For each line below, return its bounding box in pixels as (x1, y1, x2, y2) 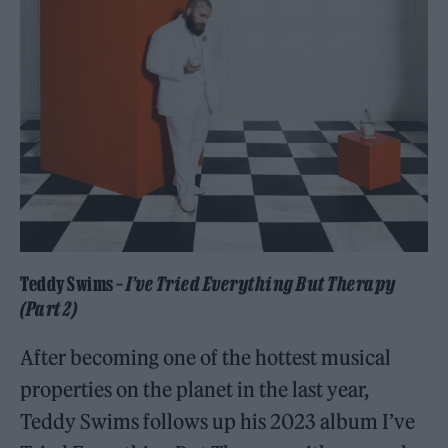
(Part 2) (20, 297, 77, 320)
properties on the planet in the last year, (20, 376, 370, 402)
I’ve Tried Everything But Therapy (126, 272, 396, 295)
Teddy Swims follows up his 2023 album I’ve (20, 408, 416, 434)
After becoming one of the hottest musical (20, 344, 392, 370)
